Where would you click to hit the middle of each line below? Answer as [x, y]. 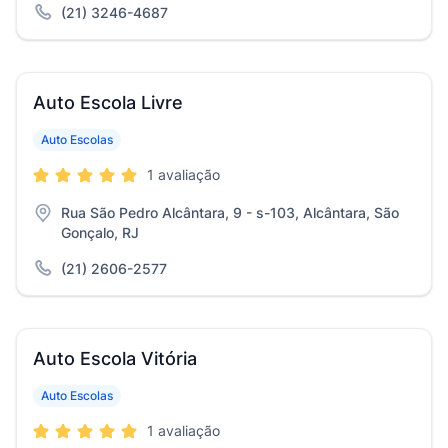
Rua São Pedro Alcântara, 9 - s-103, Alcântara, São [230, 212]
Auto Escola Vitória [115, 358]
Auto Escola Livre [108, 102]
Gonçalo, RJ [100, 232]
